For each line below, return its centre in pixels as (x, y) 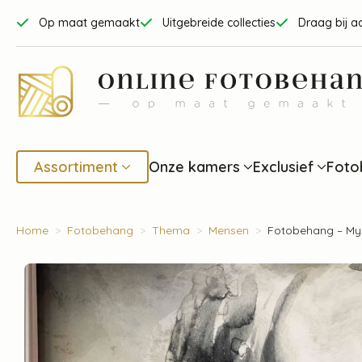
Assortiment (76, 166)
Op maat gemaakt (89, 23)
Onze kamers (194, 166)
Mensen (229, 231)
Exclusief (283, 166)
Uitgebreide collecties (219, 23)
